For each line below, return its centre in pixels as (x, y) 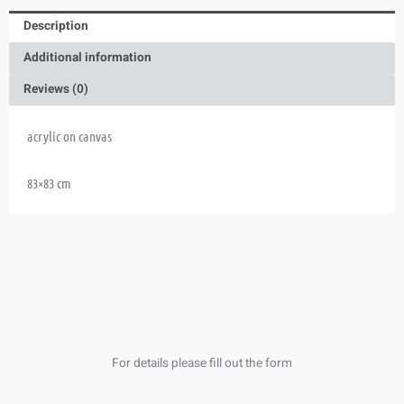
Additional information (88, 58)
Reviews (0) (56, 89)
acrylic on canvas (69, 136)
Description (56, 27)
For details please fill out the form (202, 364)
